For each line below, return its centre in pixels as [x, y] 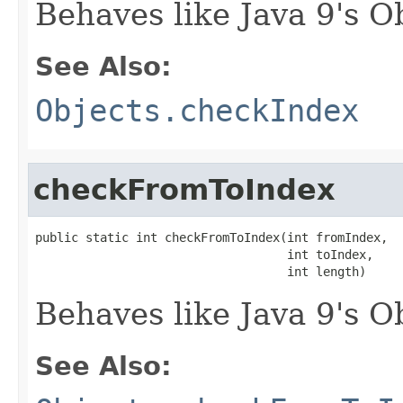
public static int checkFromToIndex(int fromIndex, [211, 237]
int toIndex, [204, 254]
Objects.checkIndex [197, 110]
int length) [201, 271]
